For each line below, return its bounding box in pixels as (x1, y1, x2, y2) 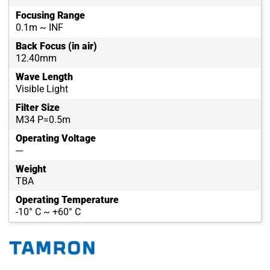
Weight (16, 163, 46, 175)
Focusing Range (16, 9, 85, 21)
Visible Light (16, 83, 68, 95)
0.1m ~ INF (16, 21, 63, 33)
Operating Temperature (16, 193, 119, 206)
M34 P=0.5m (16, 113, 71, 125)
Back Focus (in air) (16, 40, 97, 52)
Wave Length (16, 71, 73, 83)
